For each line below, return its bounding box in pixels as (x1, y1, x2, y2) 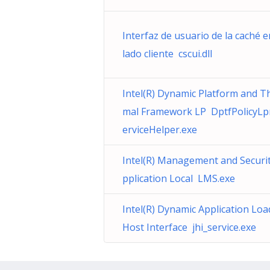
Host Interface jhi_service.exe (122, 221, 256, 234)
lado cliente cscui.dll (122, 47, 212, 60)
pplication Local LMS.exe (122, 172, 235, 185)
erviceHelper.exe (122, 123, 197, 136)
